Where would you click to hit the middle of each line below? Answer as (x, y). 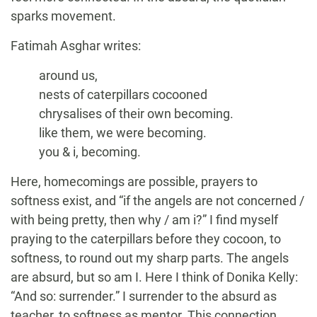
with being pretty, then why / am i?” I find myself (144, 220)
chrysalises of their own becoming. (136, 114)
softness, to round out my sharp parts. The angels (150, 258)
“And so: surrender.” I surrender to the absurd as (144, 296)
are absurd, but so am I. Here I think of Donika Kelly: (154, 277)
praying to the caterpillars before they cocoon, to (146, 239)
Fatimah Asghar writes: (76, 46)
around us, (68, 76)
